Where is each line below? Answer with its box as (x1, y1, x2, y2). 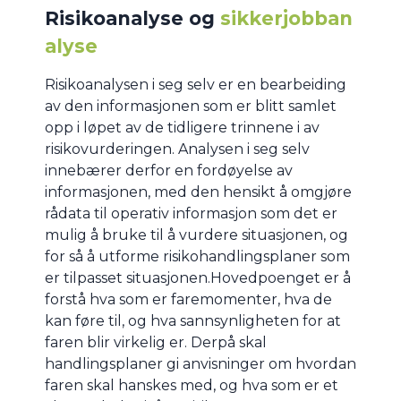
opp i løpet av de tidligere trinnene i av (45, 119, 320, 137)
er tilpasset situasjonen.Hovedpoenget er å (45, 269, 351, 287)
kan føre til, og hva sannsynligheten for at (45, 312, 341, 330)
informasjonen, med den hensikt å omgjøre (45, 183, 352, 201)
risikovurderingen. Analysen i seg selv (45, 141, 310, 158)
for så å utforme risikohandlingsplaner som (45, 248, 350, 266)
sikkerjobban (220, 7, 353, 30)
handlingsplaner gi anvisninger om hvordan (45, 355, 356, 373)
